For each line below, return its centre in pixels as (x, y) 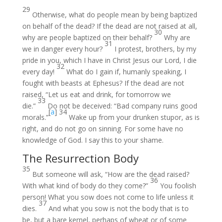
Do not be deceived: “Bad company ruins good (122, 106)
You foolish (178, 186)
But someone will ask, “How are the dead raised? (111, 174)
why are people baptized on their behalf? (88, 37)
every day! (39, 72)
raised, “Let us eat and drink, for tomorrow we (96, 94)
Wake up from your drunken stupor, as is (134, 117)
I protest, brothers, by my (155, 49)
